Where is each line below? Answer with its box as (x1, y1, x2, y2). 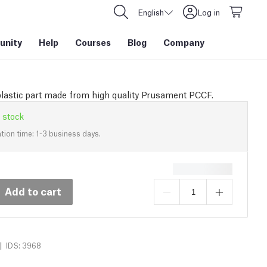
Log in (197, 7, 220, 17)
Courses (75, 36, 111, 48)
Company (163, 36, 204, 48)
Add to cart (5, 184, 61, 198)
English (138, 7, 164, 17)
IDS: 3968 (6, 240, 41, 250)
